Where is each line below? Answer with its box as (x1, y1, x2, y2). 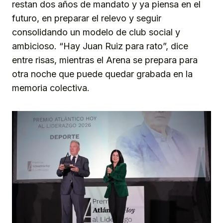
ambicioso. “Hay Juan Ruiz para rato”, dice (12, 41, 188, 52)
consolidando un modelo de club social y (12, 27, 180, 38)
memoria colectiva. (12, 83, 90, 94)
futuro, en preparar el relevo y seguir (12, 13, 161, 24)
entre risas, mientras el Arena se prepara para (12, 55, 198, 66)
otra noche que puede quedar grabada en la (12, 69, 193, 80)
